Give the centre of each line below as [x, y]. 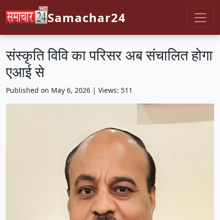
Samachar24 [87, 17]
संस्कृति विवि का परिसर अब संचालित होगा [109, 55]
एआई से [25, 71]
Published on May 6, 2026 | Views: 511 [69, 90]
